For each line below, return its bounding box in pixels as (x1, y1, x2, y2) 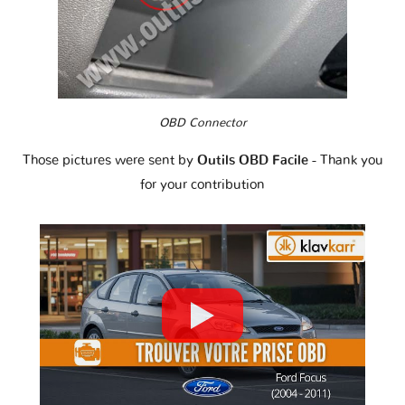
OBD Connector (158, 116, 247, 129)
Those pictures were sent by (22, 153, 197, 167)
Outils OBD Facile (196, 153, 312, 167)
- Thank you (311, 153, 383, 167)
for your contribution (140, 177, 265, 192)
